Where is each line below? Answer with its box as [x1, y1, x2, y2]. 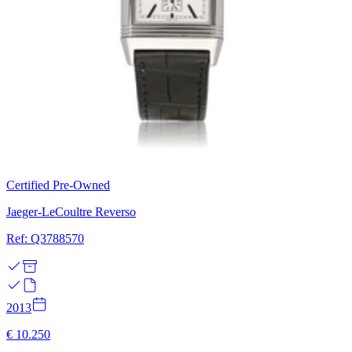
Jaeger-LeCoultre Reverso [6, 204, 136, 218]
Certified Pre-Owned [6, 178, 110, 192]
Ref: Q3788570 [6, 231, 84, 245]
